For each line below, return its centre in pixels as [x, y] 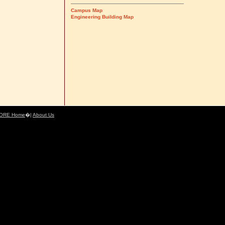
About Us [43, 115]
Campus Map [87, 10]
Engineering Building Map [102, 17]
